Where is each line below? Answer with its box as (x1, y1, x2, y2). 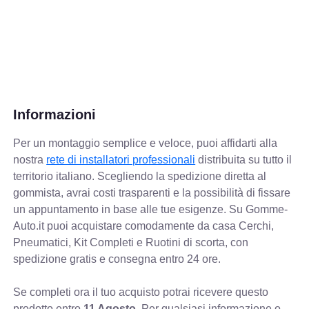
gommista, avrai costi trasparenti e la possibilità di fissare (13, 186, 291, 199)
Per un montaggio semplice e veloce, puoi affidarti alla (13, 137, 278, 149)
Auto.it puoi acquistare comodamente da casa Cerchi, (13, 219, 275, 232)
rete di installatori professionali (46, 153, 196, 166)
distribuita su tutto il (195, 153, 292, 166)
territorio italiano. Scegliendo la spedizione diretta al (13, 170, 267, 182)
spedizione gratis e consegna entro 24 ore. (13, 252, 221, 265)
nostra (13, 153, 47, 166)
